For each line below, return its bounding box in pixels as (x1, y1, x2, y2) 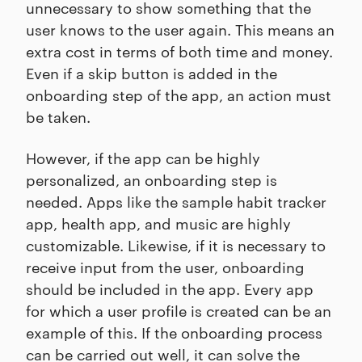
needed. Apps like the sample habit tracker (26, 191, 326, 212)
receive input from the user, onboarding (26, 256, 305, 277)
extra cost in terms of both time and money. (26, 40, 333, 61)
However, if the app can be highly (26, 147, 260, 168)
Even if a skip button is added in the (26, 62, 277, 83)
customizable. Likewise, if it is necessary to (26, 234, 326, 255)
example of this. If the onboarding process (26, 322, 322, 343)
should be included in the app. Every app (26, 278, 314, 299)
